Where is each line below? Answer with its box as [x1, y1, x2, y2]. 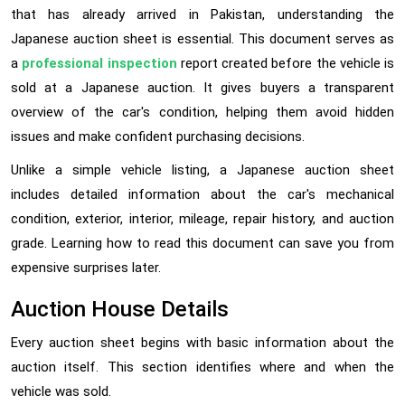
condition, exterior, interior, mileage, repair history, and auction [11, 211, 394, 228]
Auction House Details [11, 297, 229, 323]
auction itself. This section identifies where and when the [11, 359, 394, 376]
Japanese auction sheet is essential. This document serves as [11, 31, 394, 48]
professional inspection [22, 55, 177, 72]
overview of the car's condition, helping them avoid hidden [11, 104, 394, 121]
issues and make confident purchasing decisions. [11, 128, 305, 146]
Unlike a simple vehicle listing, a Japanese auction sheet [11, 162, 394, 179]
